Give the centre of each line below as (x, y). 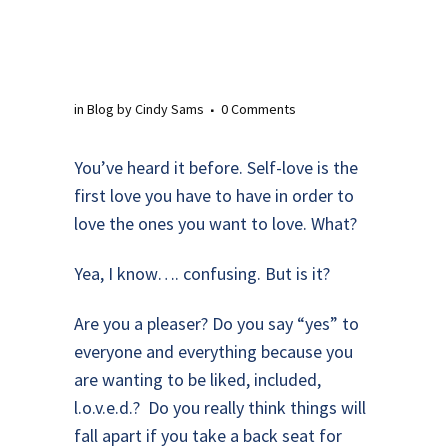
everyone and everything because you (213, 351)
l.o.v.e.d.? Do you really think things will (220, 407)
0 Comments (258, 109)
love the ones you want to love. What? (215, 223)
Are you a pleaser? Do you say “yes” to (216, 323)
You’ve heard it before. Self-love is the (216, 167)
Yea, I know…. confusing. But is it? (202, 273)
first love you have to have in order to (214, 195)
